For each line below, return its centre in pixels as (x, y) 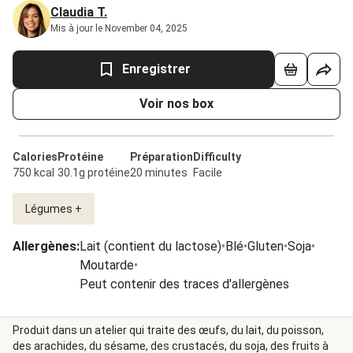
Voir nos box (176, 104)
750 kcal (33, 173)
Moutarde (107, 265)
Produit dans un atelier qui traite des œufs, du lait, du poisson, (168, 330)
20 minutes (159, 173)
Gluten (266, 246)
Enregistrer (156, 69)
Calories (35, 157)
